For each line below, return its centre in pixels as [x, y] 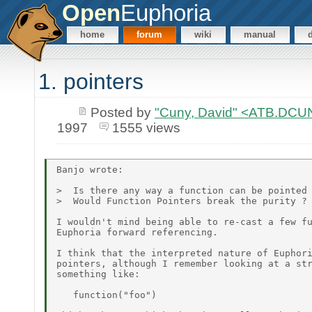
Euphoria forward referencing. [137, 232]
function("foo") [107, 295]
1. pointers [91, 82]
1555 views [146, 127]
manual [260, 35]
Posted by [122, 112]
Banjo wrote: [90, 169]
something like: [98, 274]
